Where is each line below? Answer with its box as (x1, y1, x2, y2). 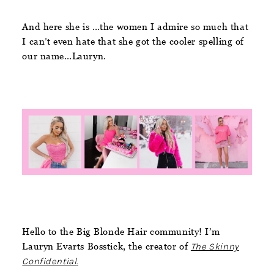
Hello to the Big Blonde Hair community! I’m (22, 226, 220, 237)
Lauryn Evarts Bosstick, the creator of (22, 240, 191, 251)
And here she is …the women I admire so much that (22, 21, 249, 32)
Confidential (22, 255, 77, 267)
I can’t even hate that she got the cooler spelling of (22, 36, 244, 47)
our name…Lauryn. (22, 51, 106, 62)
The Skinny (190, 240, 239, 252)
